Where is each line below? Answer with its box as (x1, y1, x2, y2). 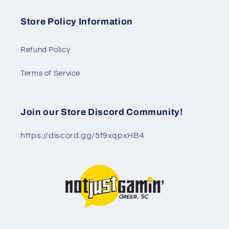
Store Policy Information (20, 16, 133, 27)
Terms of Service (20, 70, 81, 78)
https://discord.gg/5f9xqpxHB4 (20, 131, 145, 140)
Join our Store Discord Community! (20, 107, 183, 117)
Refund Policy (20, 46, 71, 54)
